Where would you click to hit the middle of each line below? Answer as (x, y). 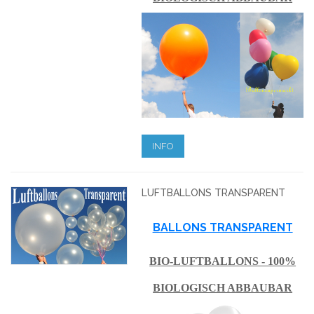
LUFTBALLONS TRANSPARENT (214, 192)
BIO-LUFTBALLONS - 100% (223, 261)
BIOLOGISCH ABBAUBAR (223, 287)
